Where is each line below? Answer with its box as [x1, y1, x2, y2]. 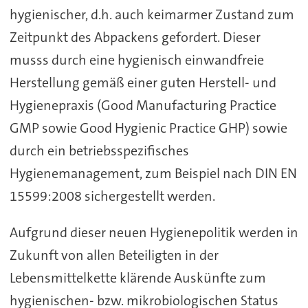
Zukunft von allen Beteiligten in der [9, 245, 219, 264]
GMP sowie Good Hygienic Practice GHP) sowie [9, 119, 287, 137]
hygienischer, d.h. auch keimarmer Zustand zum [9, 5, 294, 24]
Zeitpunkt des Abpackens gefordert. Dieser [9, 28, 261, 47]
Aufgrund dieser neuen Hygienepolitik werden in [9, 223, 298, 241]
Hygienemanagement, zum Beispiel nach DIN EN [9, 164, 297, 183]
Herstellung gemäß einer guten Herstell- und [9, 74, 276, 92]
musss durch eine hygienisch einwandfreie [9, 51, 264, 69]
